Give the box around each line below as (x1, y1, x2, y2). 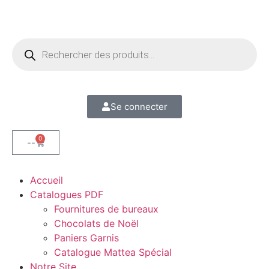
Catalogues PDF (30, 189, 103, 201)
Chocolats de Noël (54, 217, 139, 229)
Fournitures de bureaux (54, 203, 159, 215)
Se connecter (110, 101, 168, 112)
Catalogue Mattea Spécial (54, 246, 172, 258)
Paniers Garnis (54, 232, 119, 244)
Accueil (30, 174, 63, 186)
